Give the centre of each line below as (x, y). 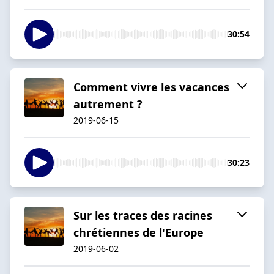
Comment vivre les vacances (151, 87)
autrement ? (108, 104)
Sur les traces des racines (143, 215)
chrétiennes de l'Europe (139, 232)
